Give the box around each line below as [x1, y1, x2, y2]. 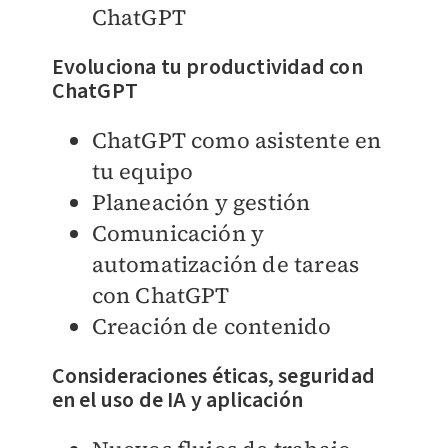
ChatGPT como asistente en [91, 124, 382, 155]
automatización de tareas [91, 248, 360, 279]
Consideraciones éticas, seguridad [51, 359, 376, 392]
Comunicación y [91, 217, 265, 248]
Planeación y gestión [91, 186, 311, 217]
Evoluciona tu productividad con [51, 50, 363, 83]
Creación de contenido [91, 310, 332, 341]
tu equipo [91, 155, 194, 186]
